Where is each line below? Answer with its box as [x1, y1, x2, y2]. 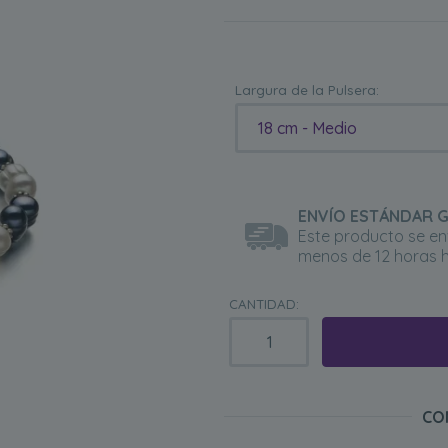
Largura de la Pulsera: [235, 82, 380, 98]
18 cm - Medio [258, 118, 358, 138]
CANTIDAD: [229, 296, 299, 312]
